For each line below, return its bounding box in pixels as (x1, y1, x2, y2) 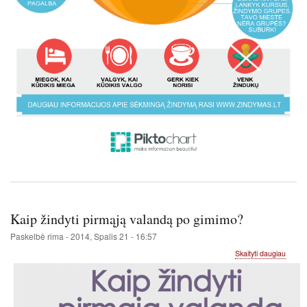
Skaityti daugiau (234, 247, 286, 258)
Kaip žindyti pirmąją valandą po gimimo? (10, 209, 243, 228)
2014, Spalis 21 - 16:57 (71, 230, 157, 242)
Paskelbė (10, 230, 47, 242)
